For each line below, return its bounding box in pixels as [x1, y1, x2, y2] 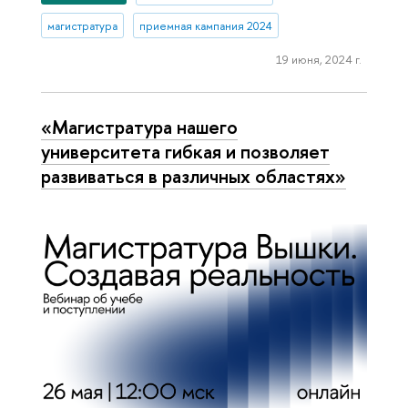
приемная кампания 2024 [138, 17, 272, 34]
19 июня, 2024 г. [275, 50, 362, 67]
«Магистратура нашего [41, 114, 238, 140]
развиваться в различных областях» [41, 163, 346, 189]
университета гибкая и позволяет [41, 138, 330, 165]
